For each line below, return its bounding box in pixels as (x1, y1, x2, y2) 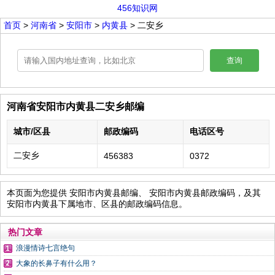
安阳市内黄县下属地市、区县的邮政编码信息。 (7, 199, 187, 209)
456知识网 (117, 3, 158, 13)
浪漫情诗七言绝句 (16, 244, 75, 252)
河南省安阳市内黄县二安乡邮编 (7, 101, 144, 112)
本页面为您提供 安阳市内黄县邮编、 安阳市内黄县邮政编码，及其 (7, 188, 261, 198)
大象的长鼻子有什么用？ (16, 259, 97, 268)
